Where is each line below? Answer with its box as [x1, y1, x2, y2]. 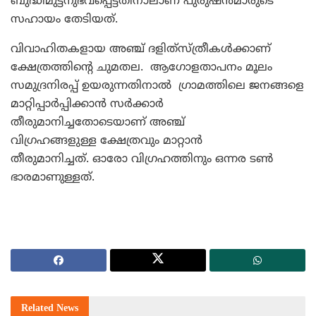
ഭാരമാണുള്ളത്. [11, 170, 95, 185]
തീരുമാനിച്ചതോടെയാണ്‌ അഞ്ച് [11, 115, 185, 130]
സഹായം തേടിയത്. [11, 12, 118, 27]
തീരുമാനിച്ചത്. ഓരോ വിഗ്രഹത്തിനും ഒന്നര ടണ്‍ [11, 152, 273, 166]
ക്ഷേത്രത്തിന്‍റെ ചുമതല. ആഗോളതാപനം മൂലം [11, 60, 272, 75]
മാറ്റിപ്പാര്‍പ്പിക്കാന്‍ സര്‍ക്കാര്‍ [11, 97, 164, 111]
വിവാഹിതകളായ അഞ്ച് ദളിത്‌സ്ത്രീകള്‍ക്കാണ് [11, 42, 271, 56]
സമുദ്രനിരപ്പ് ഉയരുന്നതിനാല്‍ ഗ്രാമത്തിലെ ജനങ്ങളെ [11, 78, 304, 93]
